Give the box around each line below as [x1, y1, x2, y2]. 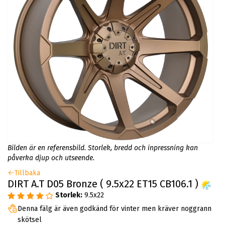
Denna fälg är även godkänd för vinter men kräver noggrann [18, 204, 211, 213]
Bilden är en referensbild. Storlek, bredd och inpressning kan [8, 144, 198, 153]
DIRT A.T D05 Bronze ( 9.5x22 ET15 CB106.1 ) [8, 178, 201, 190]
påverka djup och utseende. [8, 154, 94, 163]
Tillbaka [15, 169, 40, 178]
